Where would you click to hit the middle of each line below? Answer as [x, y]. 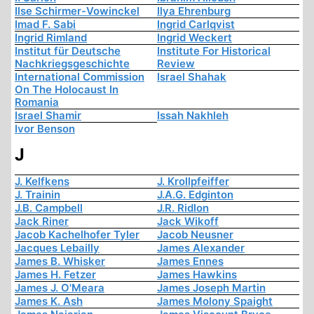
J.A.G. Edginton [195, 195]
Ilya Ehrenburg [194, 11]
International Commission [80, 77]
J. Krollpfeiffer [193, 182]
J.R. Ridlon [183, 208]
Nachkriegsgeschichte [72, 64]
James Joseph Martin [211, 288]
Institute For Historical [214, 51]
